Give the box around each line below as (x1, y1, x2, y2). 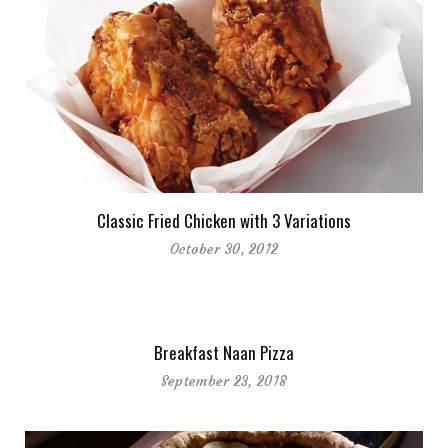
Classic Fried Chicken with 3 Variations (97, 207, 351, 233)
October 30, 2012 (169, 239, 279, 258)
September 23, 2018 (160, 371, 288, 390)
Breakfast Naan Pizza (154, 339, 294, 365)
